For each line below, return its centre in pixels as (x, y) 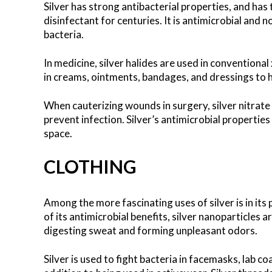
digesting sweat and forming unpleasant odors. (151, 230)
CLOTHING (90, 166)
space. (58, 133)
